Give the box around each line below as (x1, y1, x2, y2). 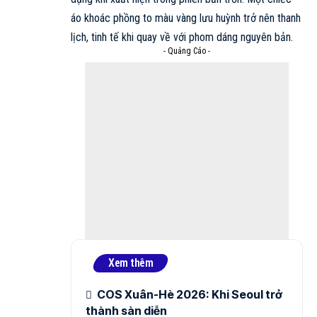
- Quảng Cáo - (163, 46, 210, 56)
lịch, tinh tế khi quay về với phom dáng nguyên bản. (71, 30, 293, 44)
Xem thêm (108, 256, 153, 270)
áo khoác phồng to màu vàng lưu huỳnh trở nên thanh (71, 11, 301, 25)
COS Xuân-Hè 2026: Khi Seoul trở (97, 287, 282, 301)
